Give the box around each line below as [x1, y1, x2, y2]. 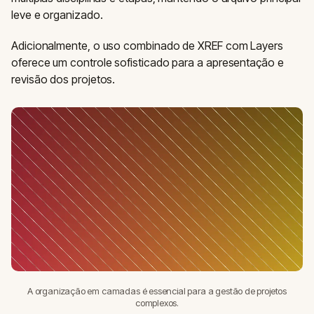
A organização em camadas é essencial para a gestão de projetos [27, 285, 287, 296]
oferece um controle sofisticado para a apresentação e [11, 55, 284, 69]
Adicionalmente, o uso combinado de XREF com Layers [11, 39, 284, 53]
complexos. [135, 297, 179, 308]
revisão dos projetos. [11, 72, 116, 86]
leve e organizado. [11, 8, 103, 22]
